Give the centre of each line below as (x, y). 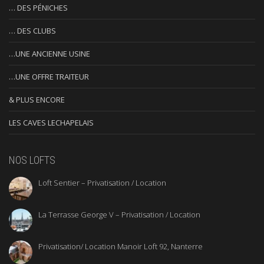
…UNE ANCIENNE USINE (49, 53)
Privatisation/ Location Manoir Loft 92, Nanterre (121, 246)
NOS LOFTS (32, 160)
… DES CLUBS (32, 30)
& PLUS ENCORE (37, 99)
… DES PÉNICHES (38, 7)
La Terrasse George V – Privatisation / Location (119, 214)
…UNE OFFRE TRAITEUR (49, 76)
